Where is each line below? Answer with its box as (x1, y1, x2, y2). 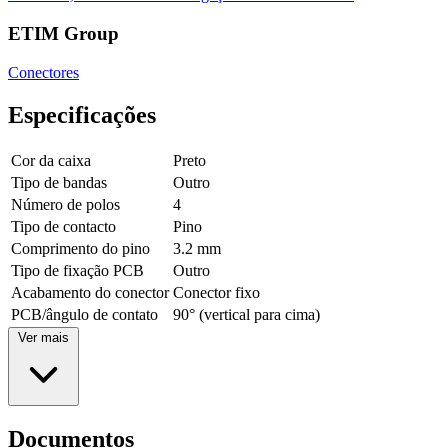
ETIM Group (8, 23, 119, 45)
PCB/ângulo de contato (11, 305, 158, 323)
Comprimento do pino (11, 239, 150, 257)
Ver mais (18, 329, 69, 345)
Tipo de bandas (11, 173, 107, 191)
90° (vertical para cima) (173, 305, 320, 323)
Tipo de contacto (11, 217, 116, 235)
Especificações (8, 101, 156, 128)
